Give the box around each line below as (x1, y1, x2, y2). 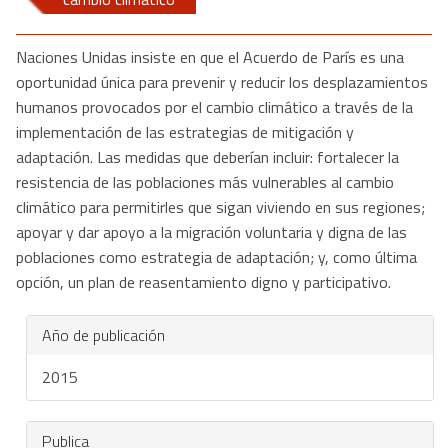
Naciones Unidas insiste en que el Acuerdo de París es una (16, 45, 404, 69)
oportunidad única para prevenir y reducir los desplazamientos (16, 70, 428, 94)
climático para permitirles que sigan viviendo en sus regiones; (16, 195, 425, 219)
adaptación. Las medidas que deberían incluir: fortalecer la (16, 145, 399, 169)
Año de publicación (42, 323, 165, 347)
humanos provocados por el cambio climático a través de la (16, 95, 413, 119)
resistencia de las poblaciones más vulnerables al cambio (16, 170, 394, 194)
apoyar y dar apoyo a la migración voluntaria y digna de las (16, 220, 407, 244)
